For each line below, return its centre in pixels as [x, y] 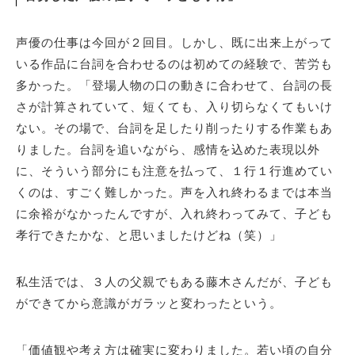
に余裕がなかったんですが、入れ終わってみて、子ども [174, 214]
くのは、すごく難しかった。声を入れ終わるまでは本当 [174, 193]
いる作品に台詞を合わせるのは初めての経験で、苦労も [174, 64]
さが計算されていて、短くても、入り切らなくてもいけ [174, 107]
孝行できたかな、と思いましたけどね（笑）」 [149, 235]
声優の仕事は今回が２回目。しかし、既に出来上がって [174, 43]
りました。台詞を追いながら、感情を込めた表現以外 [168, 150]
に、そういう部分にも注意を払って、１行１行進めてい [174, 171]
